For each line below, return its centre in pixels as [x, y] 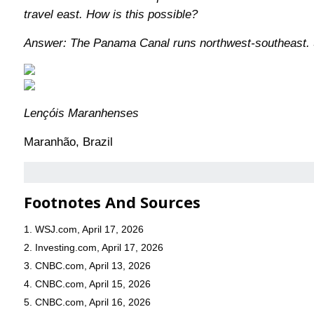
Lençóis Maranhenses [81, 114]
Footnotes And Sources [112, 202]
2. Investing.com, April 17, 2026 [93, 248]
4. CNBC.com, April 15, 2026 [87, 284]
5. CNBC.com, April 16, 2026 [87, 302]
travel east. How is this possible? [110, 15]
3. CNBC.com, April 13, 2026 [87, 266]
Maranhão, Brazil [70, 142]
